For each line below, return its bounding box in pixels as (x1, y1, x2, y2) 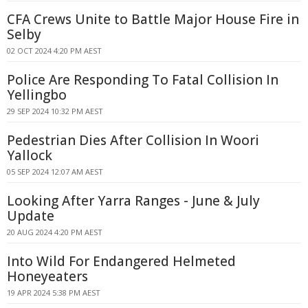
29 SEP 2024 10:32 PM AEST (7, 106, 103, 116)
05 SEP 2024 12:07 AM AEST (7, 166, 103, 177)
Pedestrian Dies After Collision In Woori (7, 131, 259, 149)
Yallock (7, 146, 52, 164)
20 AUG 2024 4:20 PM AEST (7, 227, 102, 237)
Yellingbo (7, 86, 67, 104)
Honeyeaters (7, 267, 88, 285)
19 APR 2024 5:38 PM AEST (7, 287, 100, 298)
